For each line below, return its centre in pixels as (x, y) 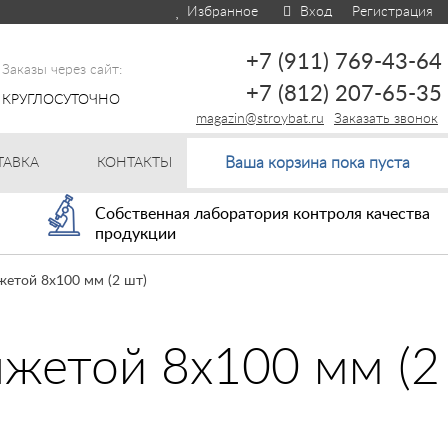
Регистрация (392, 12)
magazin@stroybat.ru (259, 119)
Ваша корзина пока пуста (318, 163)
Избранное (220, 12)
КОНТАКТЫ (134, 163)
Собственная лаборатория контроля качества (262, 214)
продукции (135, 234)
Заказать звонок (385, 119)
